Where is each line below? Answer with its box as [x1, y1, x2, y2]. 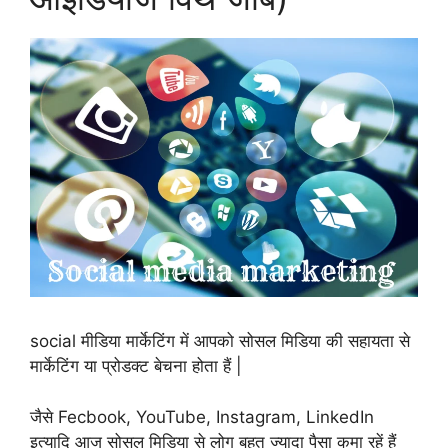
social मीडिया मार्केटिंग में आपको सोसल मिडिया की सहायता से [30, 331, 410, 352]
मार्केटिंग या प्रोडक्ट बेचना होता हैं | [30, 356, 242, 377]
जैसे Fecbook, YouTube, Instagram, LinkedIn [30, 406, 374, 427]
